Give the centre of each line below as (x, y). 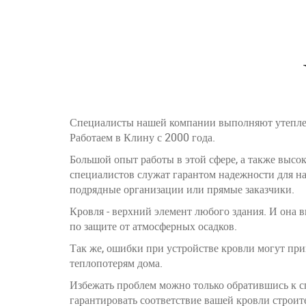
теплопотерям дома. (116, 263)
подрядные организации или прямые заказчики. (182, 189)
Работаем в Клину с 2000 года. (142, 137)
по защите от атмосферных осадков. (153, 226)
